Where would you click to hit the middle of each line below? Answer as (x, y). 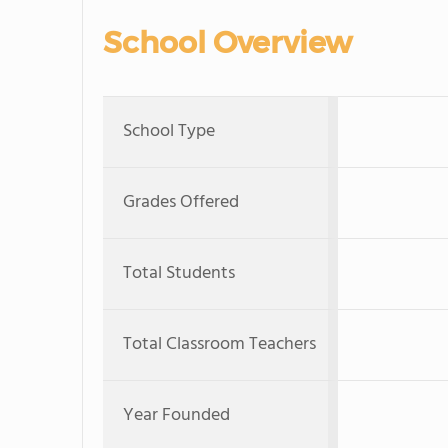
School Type (169, 131)
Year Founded (176, 415)
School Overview (227, 42)
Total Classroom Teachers (219, 344)
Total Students (179, 273)
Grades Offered (181, 202)
